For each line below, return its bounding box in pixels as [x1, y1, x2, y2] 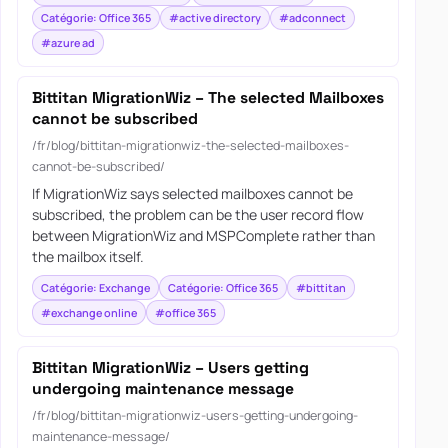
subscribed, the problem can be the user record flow [31, 205, 364, 225]
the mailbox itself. [31, 247, 144, 267]
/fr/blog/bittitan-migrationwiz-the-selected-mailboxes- [31, 137, 349, 155]
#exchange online [40, 304, 137, 320]
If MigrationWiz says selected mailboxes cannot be [31, 184, 353, 204]
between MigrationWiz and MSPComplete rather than [31, 226, 375, 246]
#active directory [168, 9, 261, 25]
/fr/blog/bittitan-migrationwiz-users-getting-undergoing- [31, 407, 358, 424]
